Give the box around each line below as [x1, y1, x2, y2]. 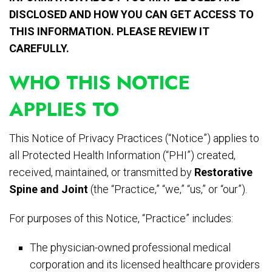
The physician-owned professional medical [30, 241, 231, 254]
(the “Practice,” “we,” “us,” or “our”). [88, 183, 247, 196]
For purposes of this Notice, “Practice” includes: [9, 212, 233, 225]
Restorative [194, 166, 253, 179]
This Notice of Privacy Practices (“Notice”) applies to [9, 132, 259, 145]
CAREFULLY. [9, 42, 69, 55]
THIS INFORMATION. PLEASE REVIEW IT [9, 25, 209, 38]
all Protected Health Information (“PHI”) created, [9, 149, 236, 162]
